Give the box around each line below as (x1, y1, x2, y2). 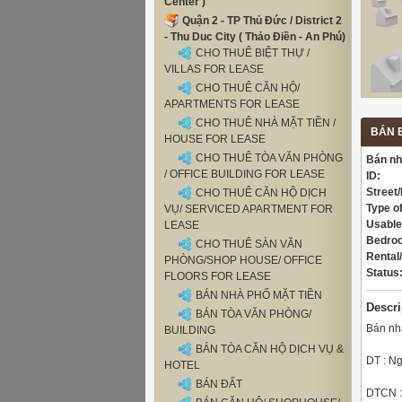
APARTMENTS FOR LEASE (164, 98, 300, 110)
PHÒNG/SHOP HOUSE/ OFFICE (164, 254, 322, 267)
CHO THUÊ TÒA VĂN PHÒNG (196, 152, 343, 164)
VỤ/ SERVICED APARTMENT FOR (164, 203, 333, 215)
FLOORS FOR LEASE (164, 270, 271, 283)
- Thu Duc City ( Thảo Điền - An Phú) (164, 31, 345, 43)
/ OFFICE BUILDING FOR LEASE (164, 168, 325, 180)
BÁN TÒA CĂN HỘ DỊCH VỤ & (196, 343, 344, 355)
